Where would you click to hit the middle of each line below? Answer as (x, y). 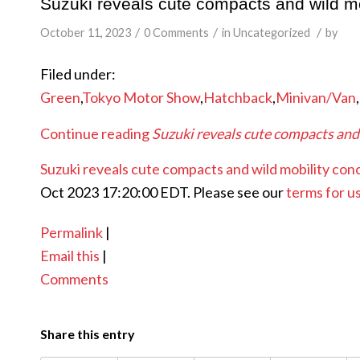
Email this (70, 255)
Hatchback (238, 98)
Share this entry (88, 334)
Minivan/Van (316, 98)
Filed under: (78, 74)
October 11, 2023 (86, 33)
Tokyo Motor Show (141, 98)
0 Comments (176, 33)
